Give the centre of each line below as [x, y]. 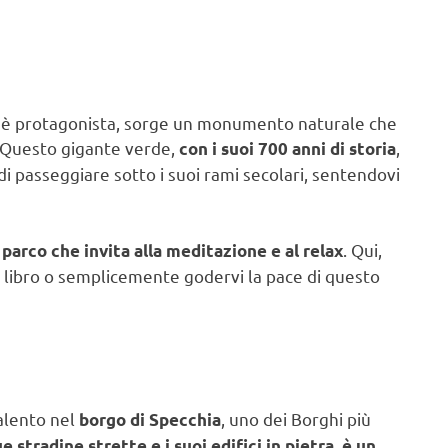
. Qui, [362, 249]
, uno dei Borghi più [296, 418]
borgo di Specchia [150, 419]
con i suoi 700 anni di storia [287, 149]
